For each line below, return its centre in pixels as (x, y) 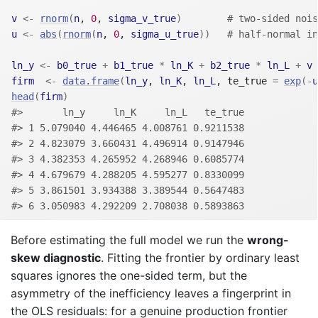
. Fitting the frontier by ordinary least (200, 258)
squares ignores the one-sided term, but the (129, 276)
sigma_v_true (142, 19)
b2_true (230, 66)
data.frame (91, 81)
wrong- (268, 240)
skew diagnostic (56, 258)
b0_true (77, 66)
